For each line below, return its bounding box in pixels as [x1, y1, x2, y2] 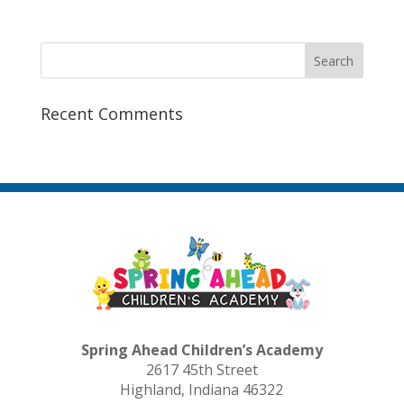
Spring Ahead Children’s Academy [80, 340, 323, 361]
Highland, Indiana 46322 [120, 380, 284, 400]
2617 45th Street [145, 360, 258, 381]
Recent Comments [40, 103, 183, 125]
